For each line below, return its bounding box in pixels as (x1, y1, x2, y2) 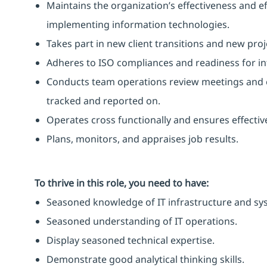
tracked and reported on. (46, 94, 160, 107)
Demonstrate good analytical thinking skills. (46, 252, 244, 266)
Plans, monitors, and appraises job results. (46, 132, 238, 145)
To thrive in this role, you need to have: (35, 176, 209, 190)
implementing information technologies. (46, 17, 229, 31)
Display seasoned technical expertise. (46, 233, 215, 247)
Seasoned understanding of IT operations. (46, 214, 237, 228)
